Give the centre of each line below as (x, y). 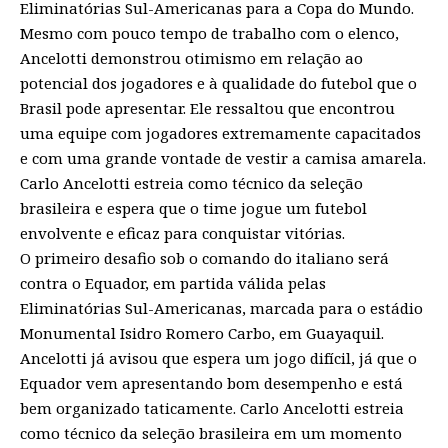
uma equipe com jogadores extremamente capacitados (220, 132)
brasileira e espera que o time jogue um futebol (193, 207)
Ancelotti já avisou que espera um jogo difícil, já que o (218, 357)
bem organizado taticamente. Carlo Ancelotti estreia (212, 407)
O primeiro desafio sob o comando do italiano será (204, 257)
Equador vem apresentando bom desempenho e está (211, 382)
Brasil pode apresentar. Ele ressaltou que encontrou (207, 107)
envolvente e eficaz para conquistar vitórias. (182, 232)
